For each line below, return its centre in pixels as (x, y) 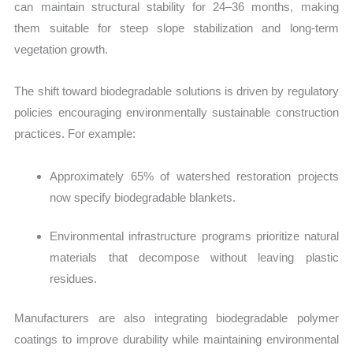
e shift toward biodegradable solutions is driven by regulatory (183, 91)
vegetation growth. (61, 50)
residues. (74, 279)
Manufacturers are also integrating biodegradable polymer (176, 318)
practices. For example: (75, 134)
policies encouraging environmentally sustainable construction (176, 113)
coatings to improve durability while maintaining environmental (176, 339)
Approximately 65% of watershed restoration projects (194, 176)
